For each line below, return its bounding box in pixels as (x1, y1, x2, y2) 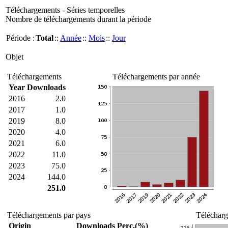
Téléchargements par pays (7, 211, 91, 219)
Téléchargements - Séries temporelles (6, 6, 125, 14)
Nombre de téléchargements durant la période (6, 15, 151, 23)
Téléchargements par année (112, 72, 200, 81)
